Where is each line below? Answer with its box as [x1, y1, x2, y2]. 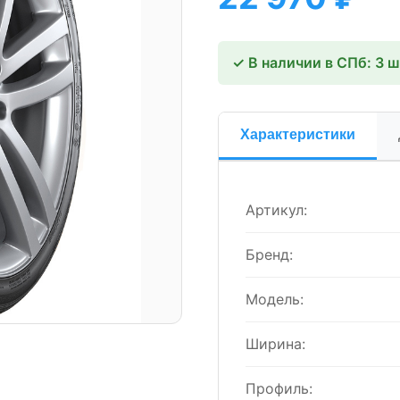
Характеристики [240, 127, 355, 142]
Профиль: [246, 379, 312, 397]
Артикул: [246, 201, 307, 219]
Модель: [246, 290, 304, 308]
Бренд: [246, 246, 293, 263]
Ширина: [246, 335, 305, 353]
